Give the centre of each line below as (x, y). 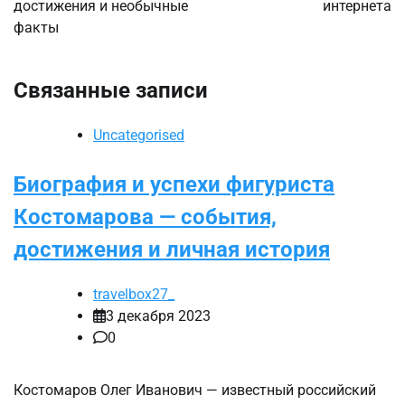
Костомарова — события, (145, 217)
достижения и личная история (172, 250)
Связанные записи (111, 91)
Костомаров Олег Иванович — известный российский (195, 391)
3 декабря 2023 (158, 316)
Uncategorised (139, 136)
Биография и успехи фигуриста (174, 185)
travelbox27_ (134, 295)
